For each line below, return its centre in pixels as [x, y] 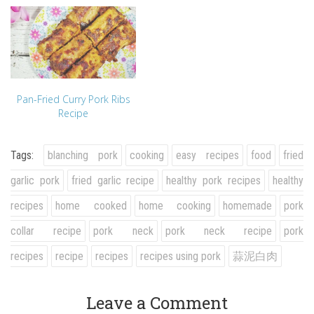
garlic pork [35, 180]
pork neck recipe [218, 231]
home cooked [91, 205]
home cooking [175, 205]
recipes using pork [180, 256]
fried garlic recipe [113, 180]
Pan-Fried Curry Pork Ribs [73, 99]
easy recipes [207, 155]
